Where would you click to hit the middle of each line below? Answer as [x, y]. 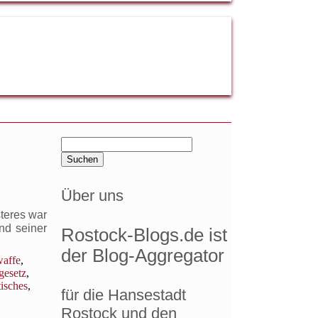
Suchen [80, 142]
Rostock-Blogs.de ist [144, 235]
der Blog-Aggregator [143, 255]
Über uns [92, 196]
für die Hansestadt [124, 295]
